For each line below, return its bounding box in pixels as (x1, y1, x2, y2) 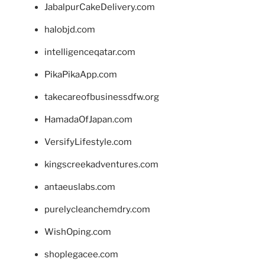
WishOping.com (44, 227, 111, 238)
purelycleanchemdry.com (44, 204, 150, 215)
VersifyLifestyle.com (44, 137, 132, 148)
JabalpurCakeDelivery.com (44, 2, 155, 13)
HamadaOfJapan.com (44, 114, 132, 125)
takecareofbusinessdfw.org (44, 92, 159, 103)
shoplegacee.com (44, 249, 118, 260)
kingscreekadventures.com (44, 159, 159, 170)
